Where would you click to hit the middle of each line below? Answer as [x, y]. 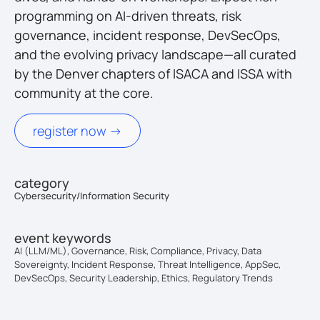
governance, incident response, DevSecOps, [147, 35]
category [42, 182]
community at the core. [84, 93]
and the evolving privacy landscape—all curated [155, 55]
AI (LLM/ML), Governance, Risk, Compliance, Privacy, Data [138, 250]
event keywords [63, 237]
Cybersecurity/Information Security [92, 195]
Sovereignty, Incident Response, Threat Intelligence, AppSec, [147, 264]
